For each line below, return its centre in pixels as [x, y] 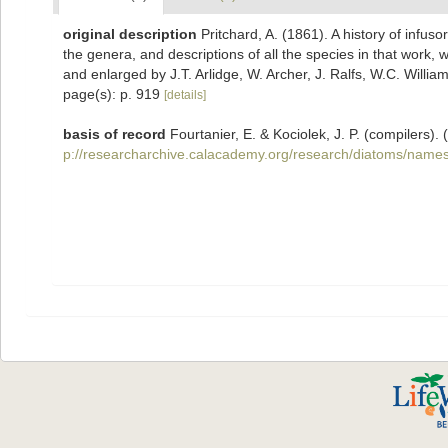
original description [130, 34]
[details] [185, 95]
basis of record [114, 134]
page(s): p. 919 [113, 94]
